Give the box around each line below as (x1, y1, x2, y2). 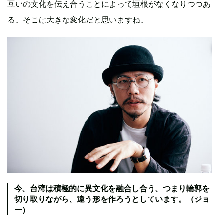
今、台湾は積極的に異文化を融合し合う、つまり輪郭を (14, 183, 210, 194)
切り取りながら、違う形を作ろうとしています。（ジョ (14, 194, 210, 204)
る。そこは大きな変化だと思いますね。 (7, 14, 148, 24)
